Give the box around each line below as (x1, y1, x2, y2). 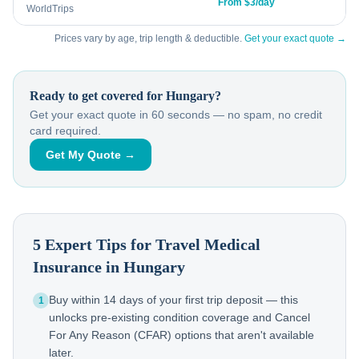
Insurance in (33, 258, 123, 276)
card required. (30, 124, 101, 137)
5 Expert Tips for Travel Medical (33, 236, 260, 253)
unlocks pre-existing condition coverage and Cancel (49, 311, 310, 324)
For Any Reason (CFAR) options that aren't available (49, 329, 314, 341)
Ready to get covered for (30, 89, 166, 103)
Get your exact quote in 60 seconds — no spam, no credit (30, 108, 322, 121)
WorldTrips (26, 3, 74, 14)
